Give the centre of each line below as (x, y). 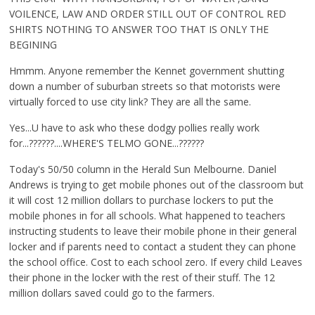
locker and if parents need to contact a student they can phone (153, 246)
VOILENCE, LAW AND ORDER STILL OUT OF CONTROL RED (148, 14)
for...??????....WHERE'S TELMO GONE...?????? (107, 143)
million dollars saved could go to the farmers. (112, 293)
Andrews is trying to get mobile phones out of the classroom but (157, 185)
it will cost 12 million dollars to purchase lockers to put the (142, 200)
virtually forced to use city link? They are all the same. (130, 102)
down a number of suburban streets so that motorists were (145, 86)
